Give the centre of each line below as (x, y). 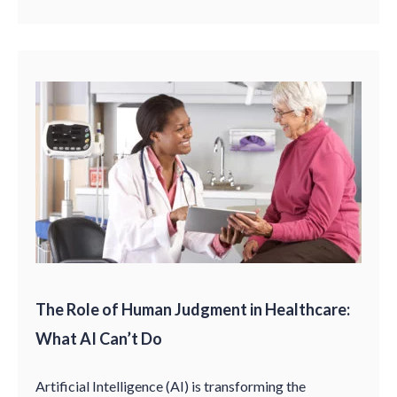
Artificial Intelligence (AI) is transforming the (171, 386)
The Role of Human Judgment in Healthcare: (193, 309)
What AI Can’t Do (99, 339)
